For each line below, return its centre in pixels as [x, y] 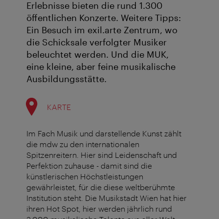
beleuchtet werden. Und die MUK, [98, 55]
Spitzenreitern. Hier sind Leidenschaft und [102, 155]
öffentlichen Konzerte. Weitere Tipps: [104, 18]
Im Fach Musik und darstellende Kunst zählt [104, 133]
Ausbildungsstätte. [66, 79]
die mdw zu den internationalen [83, 144]
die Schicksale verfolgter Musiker [97, 42]
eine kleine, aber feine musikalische [101, 67]
